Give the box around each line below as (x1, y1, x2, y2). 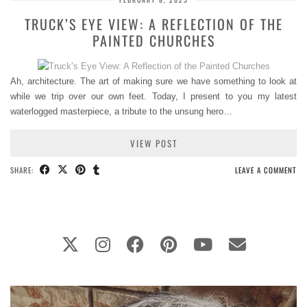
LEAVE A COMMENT (235, 164, 297, 176)
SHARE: (10, 164, 36, 176)
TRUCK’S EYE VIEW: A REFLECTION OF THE (24, 14, 283, 35)
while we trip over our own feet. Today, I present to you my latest (10, 91, 297, 102)
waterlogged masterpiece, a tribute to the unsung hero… (10, 106, 232, 117)
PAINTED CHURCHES (92, 30, 215, 51)
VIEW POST (130, 136, 177, 151)
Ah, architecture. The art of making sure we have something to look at (10, 76, 297, 87)
